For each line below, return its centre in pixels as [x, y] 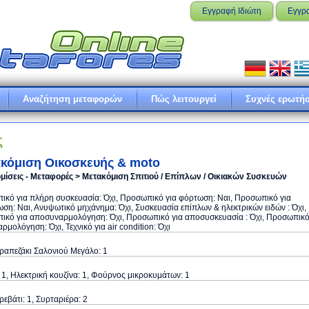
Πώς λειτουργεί [184, 99]
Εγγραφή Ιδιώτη [232, 11]
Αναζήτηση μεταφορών [72, 99]
